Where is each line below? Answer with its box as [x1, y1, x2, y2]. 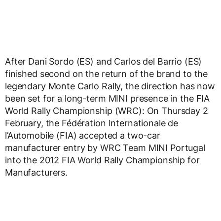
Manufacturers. [5, 167, 68, 178]
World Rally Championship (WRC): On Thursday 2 [5, 106, 208, 116]
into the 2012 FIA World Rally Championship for [5, 155, 200, 165]
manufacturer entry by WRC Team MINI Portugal [5, 143, 205, 153]
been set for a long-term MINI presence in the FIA [5, 93, 210, 104]
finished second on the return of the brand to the [5, 69, 208, 79]
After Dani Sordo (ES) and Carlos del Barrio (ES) [5, 56, 202, 67]
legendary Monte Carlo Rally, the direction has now [5, 81, 215, 91]
